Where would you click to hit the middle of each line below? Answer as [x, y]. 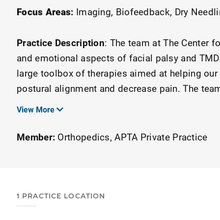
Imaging [94, 11]
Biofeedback [143, 11]
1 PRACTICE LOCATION [61, 196]
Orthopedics [84, 137]
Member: [36, 137]
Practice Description [61, 42]
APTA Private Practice [161, 137]
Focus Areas [44, 11]
